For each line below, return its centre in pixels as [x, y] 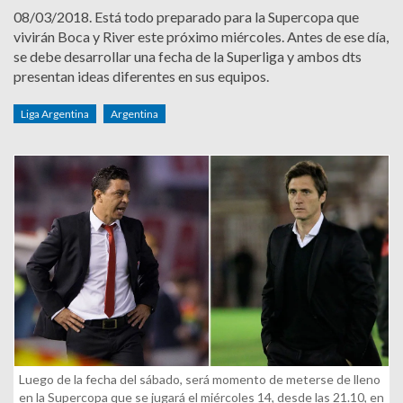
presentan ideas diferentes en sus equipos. [141, 76]
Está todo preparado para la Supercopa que [225, 17]
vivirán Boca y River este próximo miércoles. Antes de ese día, [201, 36]
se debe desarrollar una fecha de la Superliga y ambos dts [188, 56]
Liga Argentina [55, 114]
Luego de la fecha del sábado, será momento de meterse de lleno [200, 380]
